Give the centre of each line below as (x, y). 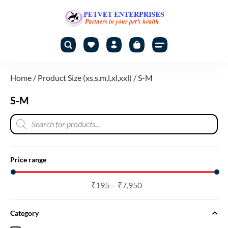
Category (24, 213)
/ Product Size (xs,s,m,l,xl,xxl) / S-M (92, 77)
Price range (28, 159)
